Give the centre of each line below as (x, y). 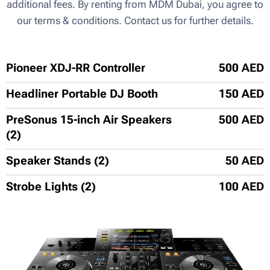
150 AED (241, 93)
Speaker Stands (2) (58, 160)
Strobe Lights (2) (51, 186)
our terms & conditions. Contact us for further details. (135, 20)
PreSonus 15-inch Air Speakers (89, 119)
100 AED (241, 186)
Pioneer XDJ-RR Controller (76, 67)
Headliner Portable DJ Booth (82, 93)
